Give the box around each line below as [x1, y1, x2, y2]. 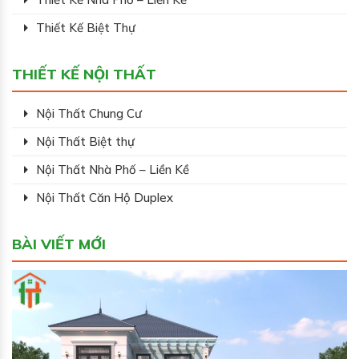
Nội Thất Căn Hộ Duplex [36, 189, 173, 205]
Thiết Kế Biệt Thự [36, 19, 135, 35]
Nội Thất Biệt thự [36, 133, 135, 149]
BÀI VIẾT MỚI [12, 234, 106, 253]
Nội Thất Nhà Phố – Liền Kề [36, 161, 189, 177]
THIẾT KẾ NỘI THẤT [12, 64, 156, 83]
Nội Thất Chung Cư [36, 105, 142, 121]
